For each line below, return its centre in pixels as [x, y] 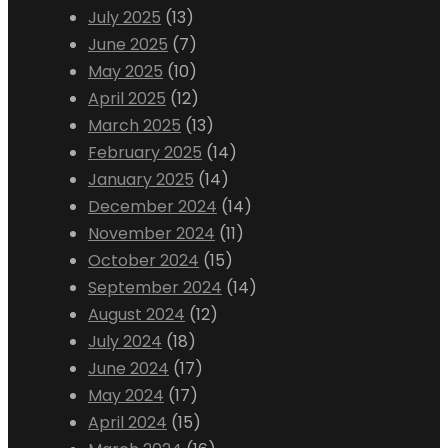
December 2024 [152, 206]
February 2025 [145, 152]
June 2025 [128, 44]
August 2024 [136, 314]
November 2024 [151, 233]
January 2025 [141, 179]
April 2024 [127, 422]
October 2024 [143, 260]
